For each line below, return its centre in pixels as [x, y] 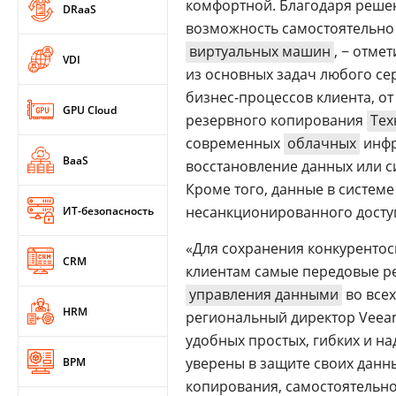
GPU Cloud [90, 110]
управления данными [264, 294]
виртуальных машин [260, 51]
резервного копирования [276, 120]
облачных [322, 143]
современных [235, 143]
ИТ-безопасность [108, 210]
